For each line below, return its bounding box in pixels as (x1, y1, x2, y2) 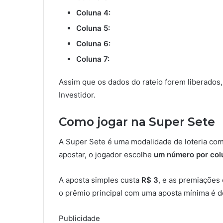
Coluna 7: (76, 54, 110, 64)
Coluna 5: (76, 23, 110, 33)
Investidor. (59, 90, 96, 100)
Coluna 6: (76, 38, 111, 48)
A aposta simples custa (59, 175, 141, 185)
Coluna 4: (76, 7, 111, 17)
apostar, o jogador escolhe (59, 150, 154, 160)
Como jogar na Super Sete (59, 114, 215, 129)
